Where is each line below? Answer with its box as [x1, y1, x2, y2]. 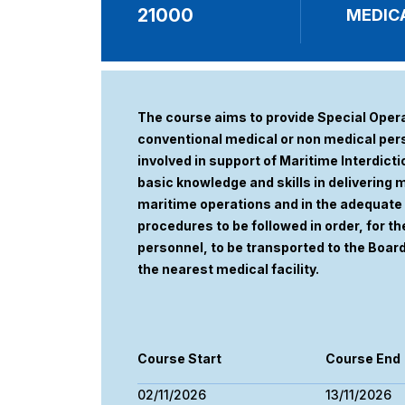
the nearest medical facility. [137, 261, 319, 277]
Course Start [137, 351, 221, 366]
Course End [325, 351, 400, 366]
